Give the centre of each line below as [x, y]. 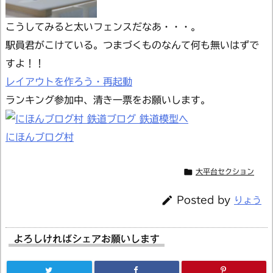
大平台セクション [225, 172]
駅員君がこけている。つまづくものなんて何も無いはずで [132, 45]
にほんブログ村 [40, 137]
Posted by [205, 200]
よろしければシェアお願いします [87, 239]
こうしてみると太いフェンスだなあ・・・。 [103, 27]
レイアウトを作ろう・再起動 [69, 81]
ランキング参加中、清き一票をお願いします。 [108, 100]
